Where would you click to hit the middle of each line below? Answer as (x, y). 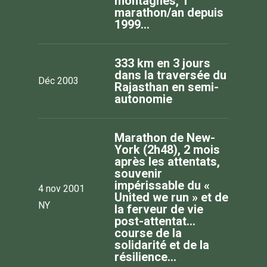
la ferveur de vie (159, 209)
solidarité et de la (162, 245)
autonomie (143, 99)
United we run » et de (171, 197)
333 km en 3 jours (162, 63)
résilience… (145, 257)
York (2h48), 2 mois (167, 149)
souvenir (138, 173)
